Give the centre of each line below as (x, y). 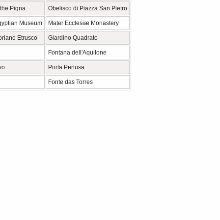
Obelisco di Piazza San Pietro (88, 8)
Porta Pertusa (66, 67)
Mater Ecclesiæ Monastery (83, 23)
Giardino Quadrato (73, 38)
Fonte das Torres (70, 82)
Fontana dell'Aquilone (77, 53)
